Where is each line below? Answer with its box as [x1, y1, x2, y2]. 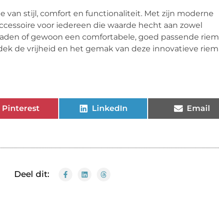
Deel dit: [14, 169, 49, 179]
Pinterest [1, 103, 40, 113]
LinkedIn [91, 103, 128, 113]
